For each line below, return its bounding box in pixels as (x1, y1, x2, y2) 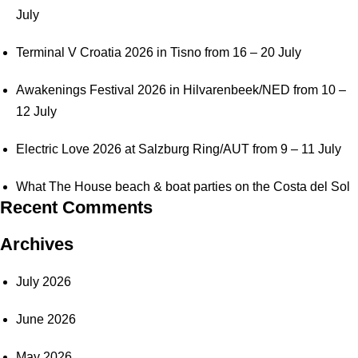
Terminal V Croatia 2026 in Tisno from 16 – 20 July (16, 46, 301, 59)
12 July (16, 105, 57, 118)
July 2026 (16, 275, 71, 288)
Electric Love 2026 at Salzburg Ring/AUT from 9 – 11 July (16, 142, 341, 156)
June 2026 (16, 312, 76, 326)
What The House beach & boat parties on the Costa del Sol (16, 180, 350, 193)
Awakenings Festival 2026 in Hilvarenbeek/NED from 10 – (16, 83, 346, 97)
